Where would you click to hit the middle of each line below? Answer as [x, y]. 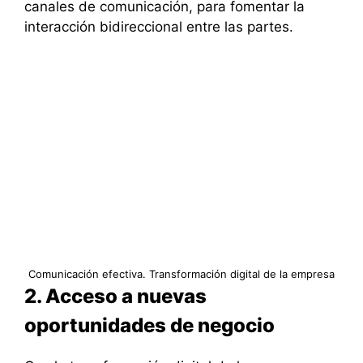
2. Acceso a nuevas [115, 297]
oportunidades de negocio [149, 326]
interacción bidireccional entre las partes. [159, 26]
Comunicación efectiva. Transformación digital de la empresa [181, 274]
